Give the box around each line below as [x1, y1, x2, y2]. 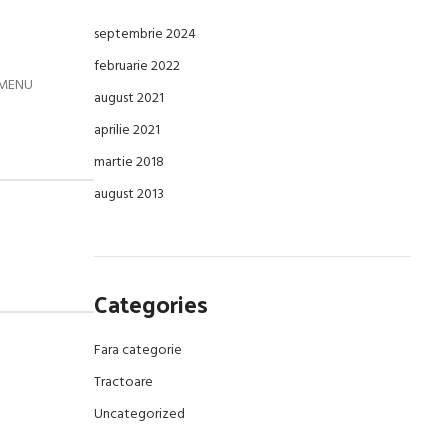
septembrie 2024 [93, 23, 196, 46]
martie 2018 [93, 151, 164, 174]
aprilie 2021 [93, 119, 160, 142]
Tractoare [93, 371, 153, 394]
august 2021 [93, 87, 164, 110]
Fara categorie [93, 339, 182, 362]
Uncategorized [93, 403, 185, 426]
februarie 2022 [93, 55, 180, 78]
